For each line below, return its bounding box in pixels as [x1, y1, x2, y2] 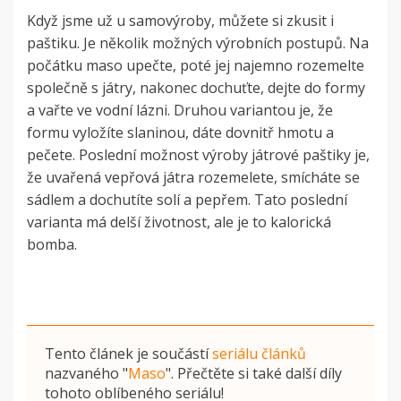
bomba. [27, 234, 77, 254]
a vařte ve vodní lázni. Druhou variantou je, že [27, 99, 333, 120]
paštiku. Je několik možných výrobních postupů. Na [27, 32, 369, 53]
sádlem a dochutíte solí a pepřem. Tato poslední [27, 189, 347, 209]
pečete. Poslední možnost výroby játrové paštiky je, [27, 144, 370, 165]
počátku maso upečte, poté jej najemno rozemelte [27, 55, 364, 75]
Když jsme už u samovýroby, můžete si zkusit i [27, 10, 334, 30]
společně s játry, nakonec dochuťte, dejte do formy [27, 77, 365, 98]
